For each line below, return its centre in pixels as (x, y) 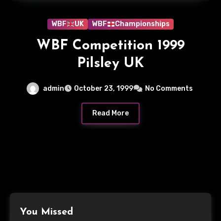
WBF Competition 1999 (110, 46)
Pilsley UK (110, 63)
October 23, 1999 (104, 89)
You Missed (46, 212)
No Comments (169, 89)
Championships (142, 24)
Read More (110, 113)
